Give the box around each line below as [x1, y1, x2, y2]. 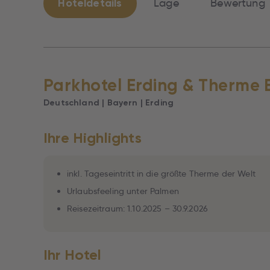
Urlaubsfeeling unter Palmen [67, 186, 179, 196]
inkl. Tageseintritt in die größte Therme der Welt [67, 168, 256, 179]
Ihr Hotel [43, 246, 102, 263]
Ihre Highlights [43, 129, 142, 146]
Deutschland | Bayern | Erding [43, 98, 174, 108]
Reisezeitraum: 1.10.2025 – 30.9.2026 [67, 203, 209, 214]
